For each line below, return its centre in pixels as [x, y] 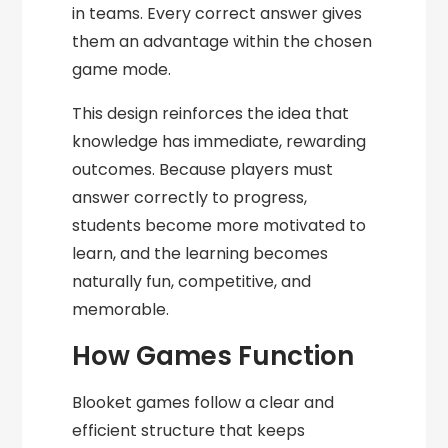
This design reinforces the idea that [211, 114]
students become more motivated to [219, 226]
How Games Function [213, 356]
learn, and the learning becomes [200, 254]
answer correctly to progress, [190, 198]
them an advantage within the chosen [222, 42]
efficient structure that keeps [189, 431]
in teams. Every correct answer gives [217, 14]
